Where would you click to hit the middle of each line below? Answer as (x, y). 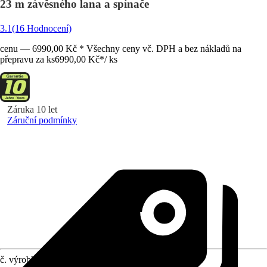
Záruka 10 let (32, 109)
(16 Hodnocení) (42, 28)
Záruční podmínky (42, 120)
